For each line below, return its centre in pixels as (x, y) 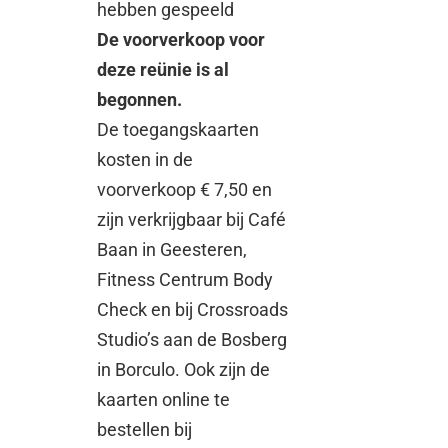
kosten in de (145, 159)
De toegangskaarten (178, 129)
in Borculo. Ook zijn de (184, 369)
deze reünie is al (163, 69)
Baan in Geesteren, (172, 249)
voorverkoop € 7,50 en (185, 189)
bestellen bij (145, 429)
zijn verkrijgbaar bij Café (192, 219)
